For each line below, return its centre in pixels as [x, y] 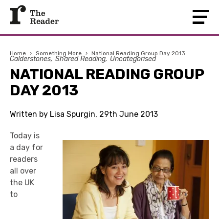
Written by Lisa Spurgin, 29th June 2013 [84, 114]
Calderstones [30, 59]
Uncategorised [133, 59]
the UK [22, 183]
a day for [26, 147]
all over [23, 171]
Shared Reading [80, 59]
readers [24, 159]
